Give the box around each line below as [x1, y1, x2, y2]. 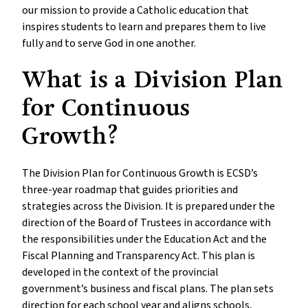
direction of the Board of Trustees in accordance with [22, 215, 271, 231]
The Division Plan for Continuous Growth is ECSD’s [22, 166, 258, 181]
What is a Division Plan [22, 64, 283, 97]
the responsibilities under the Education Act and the [22, 232, 267, 247]
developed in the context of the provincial [22, 265, 219, 280]
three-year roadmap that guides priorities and [22, 182, 238, 198]
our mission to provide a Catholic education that [22, 3, 249, 19]
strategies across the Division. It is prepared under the [22, 199, 275, 214]
